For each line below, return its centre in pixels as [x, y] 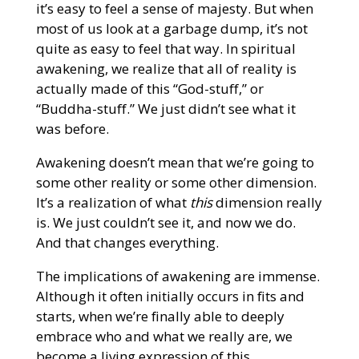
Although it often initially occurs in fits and [170, 296]
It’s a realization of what [113, 202]
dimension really [267, 202]
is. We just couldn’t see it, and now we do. [165, 222]
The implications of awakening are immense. [177, 276]
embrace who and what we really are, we [164, 336]
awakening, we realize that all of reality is [166, 68]
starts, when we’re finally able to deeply [160, 316]
